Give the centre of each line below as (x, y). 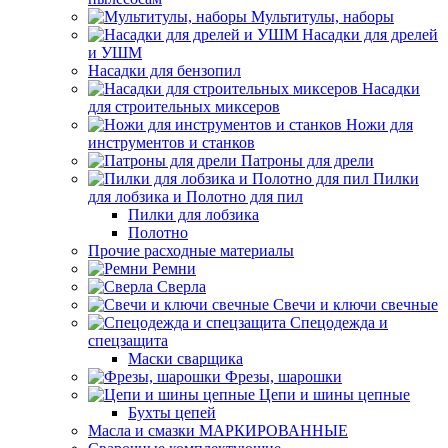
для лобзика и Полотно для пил (195, 196)
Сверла (181, 286)
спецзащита (128, 340)
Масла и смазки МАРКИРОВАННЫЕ (218, 430)
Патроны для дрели (307, 160)
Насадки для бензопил (164, 70)
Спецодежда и (339, 322)
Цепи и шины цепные (334, 394)
